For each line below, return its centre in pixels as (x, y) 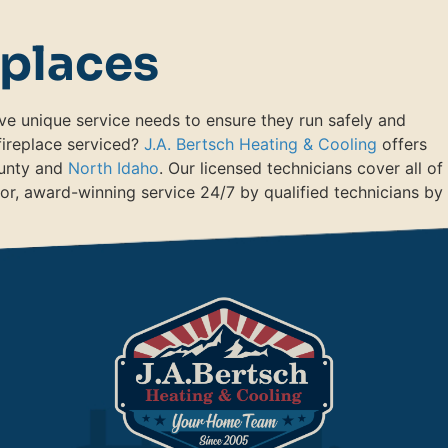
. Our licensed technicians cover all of (301, 168)
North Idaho (113, 168)
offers (402, 144)
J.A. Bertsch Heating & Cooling (260, 144)
